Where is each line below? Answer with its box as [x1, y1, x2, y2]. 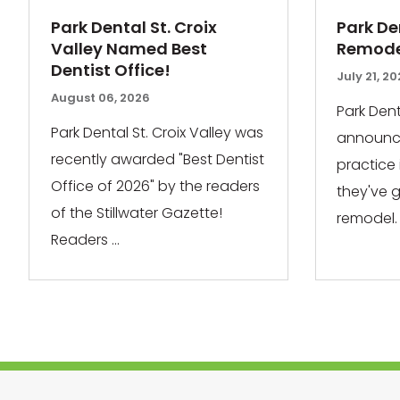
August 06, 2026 [50, 89, 150, 107]
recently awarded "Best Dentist [50, 148, 264, 170]
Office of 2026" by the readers [50, 175, 260, 196]
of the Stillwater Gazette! [50, 202, 226, 223]
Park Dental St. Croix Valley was [50, 121, 263, 143]
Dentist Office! [50, 59, 171, 82]
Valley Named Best [50, 37, 207, 61]
